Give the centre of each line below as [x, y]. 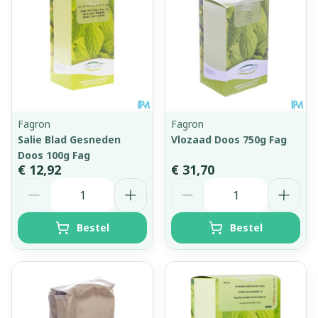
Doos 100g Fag [54, 155]
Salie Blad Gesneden [69, 139]
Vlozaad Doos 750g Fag [229, 139]
